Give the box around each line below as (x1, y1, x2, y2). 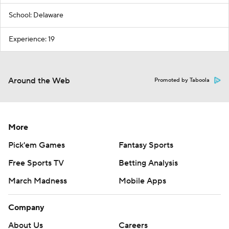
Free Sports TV (8, 158, 64, 169)
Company (8, 202, 44, 213)
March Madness (8, 176, 67, 187)
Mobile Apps (119, 176, 166, 187)
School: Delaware (9, 11, 63, 20)
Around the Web (8, 76, 70, 86)
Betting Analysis (119, 158, 178, 169)
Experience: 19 (9, 35, 55, 44)
